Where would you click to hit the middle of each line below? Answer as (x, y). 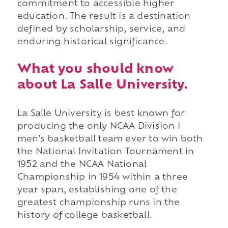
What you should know (95, 69)
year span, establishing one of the (97, 190)
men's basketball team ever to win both (110, 139)
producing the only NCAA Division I (98, 126)
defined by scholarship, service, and (101, 29)
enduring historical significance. (92, 42)
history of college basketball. (84, 216)
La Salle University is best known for (101, 114)
